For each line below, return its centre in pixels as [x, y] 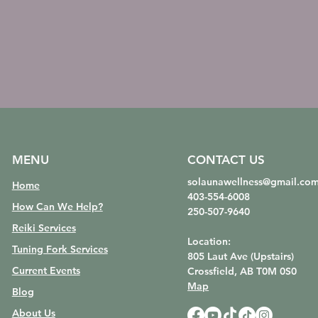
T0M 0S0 [277, 272]
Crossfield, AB [222, 272]
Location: [209, 242]
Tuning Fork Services [60, 250]
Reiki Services [44, 228]
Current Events [46, 271]
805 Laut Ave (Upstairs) [241, 257]
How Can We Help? [57, 207]
